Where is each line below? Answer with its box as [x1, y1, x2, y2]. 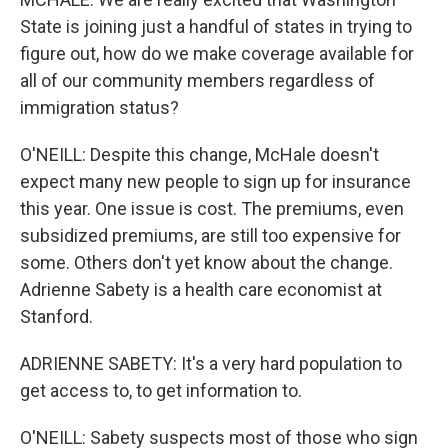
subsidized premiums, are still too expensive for [20, 225, 401, 246]
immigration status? [20, 97, 179, 118]
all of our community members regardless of [20, 70, 375, 91]
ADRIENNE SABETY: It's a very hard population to [20, 353, 402, 374]
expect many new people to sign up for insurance [20, 171, 411, 192]
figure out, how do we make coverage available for [20, 43, 414, 64]
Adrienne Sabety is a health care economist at [20, 279, 382, 300]
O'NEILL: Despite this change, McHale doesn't [20, 144, 379, 165]
